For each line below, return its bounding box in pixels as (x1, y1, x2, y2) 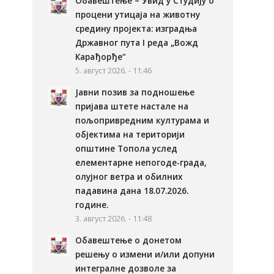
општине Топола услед (75, 143, 178, 154)
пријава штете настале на (75, 100, 189, 112)
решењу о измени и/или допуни (75, 248, 215, 260)
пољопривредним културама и (75, 114, 210, 126)
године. (75, 199, 109, 210)
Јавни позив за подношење (75, 86, 195, 98)
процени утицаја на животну (75, 9, 201, 20)
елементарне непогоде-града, (75, 157, 207, 168)
